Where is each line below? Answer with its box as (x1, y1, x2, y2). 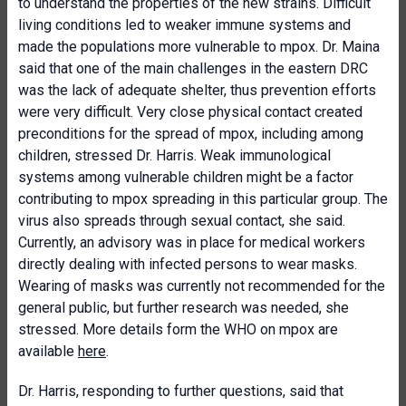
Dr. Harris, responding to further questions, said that (18, 382, 343, 400)
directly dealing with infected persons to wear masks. (18, 256, 357, 273)
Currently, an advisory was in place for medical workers (18, 234, 365, 251)
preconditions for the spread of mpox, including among (18, 125, 363, 142)
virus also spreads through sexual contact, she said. (18, 212, 345, 229)
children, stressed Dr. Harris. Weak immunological (18, 147, 331, 164)
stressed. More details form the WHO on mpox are (18, 321, 338, 338)
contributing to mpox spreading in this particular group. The (18, 190, 388, 208)
